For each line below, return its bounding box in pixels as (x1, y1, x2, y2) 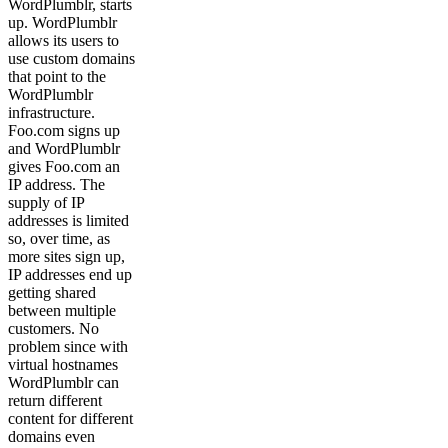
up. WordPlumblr (8, 13, 117, 31)
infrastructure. (8, 103, 95, 121)
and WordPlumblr (8, 139, 120, 157)
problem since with (8, 337, 128, 355)
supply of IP (8, 193, 84, 211)
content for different (8, 409, 133, 427)
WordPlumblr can (8, 373, 119, 391)
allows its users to (8, 31, 119, 49)
